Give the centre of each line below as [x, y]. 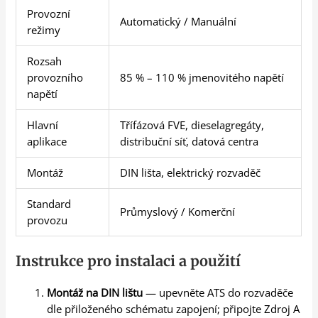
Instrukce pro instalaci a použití [128, 261]
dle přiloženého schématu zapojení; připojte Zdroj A [174, 309]
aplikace [47, 142]
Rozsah [45, 61]
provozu [48, 220]
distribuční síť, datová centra [190, 142]
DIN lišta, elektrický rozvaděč [191, 173]
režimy [44, 30]
